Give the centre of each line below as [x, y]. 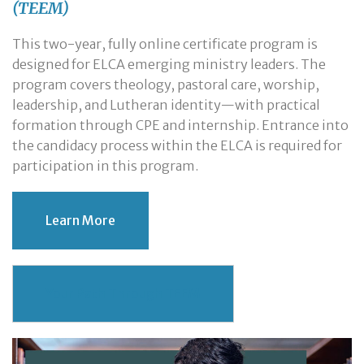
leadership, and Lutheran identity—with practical [166, 104]
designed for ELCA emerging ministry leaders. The [169, 64]
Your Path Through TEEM [123, 294]
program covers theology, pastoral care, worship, [166, 84]
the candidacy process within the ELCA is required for [177, 145]
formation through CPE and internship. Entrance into [180, 125]
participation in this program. [105, 165]
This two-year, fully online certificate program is [165, 43]
